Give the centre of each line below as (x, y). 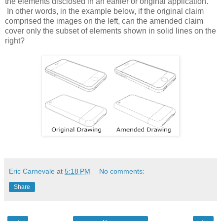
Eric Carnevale (32, 171)
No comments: (122, 171)
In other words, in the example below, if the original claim (104, 11)
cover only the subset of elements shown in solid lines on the (110, 31)
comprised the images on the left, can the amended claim (104, 21)
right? (15, 40)
